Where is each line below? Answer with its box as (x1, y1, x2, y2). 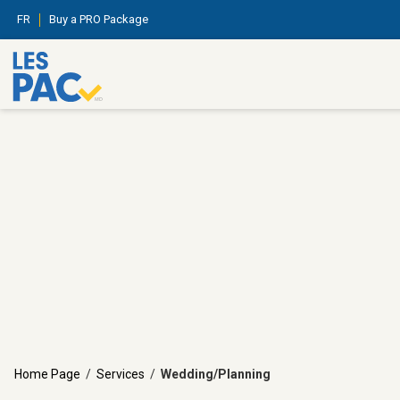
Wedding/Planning (161, 367, 271, 381)
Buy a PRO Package (49, 12, 148, 26)
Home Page (14, 367, 80, 381)
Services (96, 367, 145, 381)
